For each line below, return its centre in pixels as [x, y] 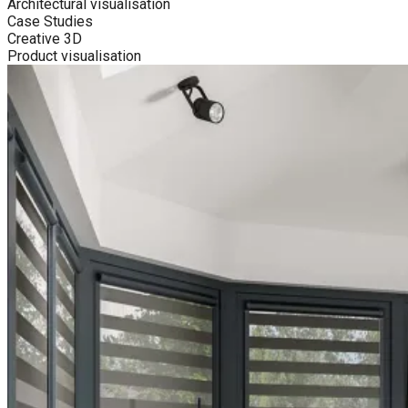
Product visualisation [74, 56]
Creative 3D [45, 39]
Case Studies [50, 22]
